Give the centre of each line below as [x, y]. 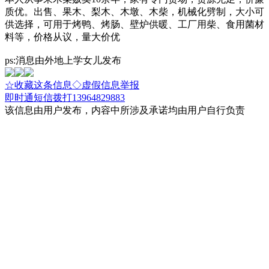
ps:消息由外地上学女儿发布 [63, 60]
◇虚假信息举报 [106, 85]
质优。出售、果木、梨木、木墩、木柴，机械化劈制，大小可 [134, 11]
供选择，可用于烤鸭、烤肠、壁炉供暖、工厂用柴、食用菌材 [134, 24]
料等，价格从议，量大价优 [62, 37]
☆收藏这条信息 [38, 85]
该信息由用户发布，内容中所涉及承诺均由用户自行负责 [125, 110]
